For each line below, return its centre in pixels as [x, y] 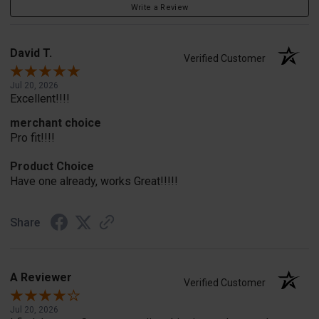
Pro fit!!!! [32, 138]
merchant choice [56, 123]
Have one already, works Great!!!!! [94, 182]
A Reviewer [41, 278]
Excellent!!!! [40, 99]
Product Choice [52, 167]
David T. [31, 53]
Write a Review [159, 8]
